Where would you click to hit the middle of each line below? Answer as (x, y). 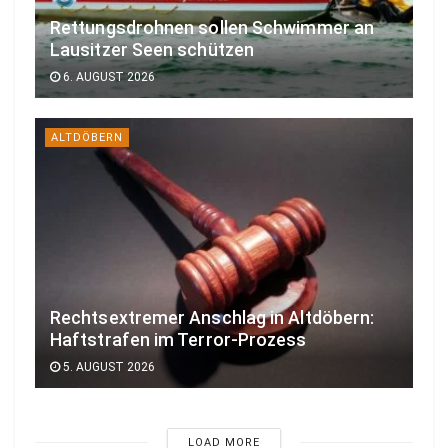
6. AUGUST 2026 (107, 76)
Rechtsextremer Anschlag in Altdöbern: (212, 317)
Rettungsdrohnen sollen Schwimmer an (212, 27)
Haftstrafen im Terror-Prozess (178, 339)
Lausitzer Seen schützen (152, 49)
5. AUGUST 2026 (107, 366)
